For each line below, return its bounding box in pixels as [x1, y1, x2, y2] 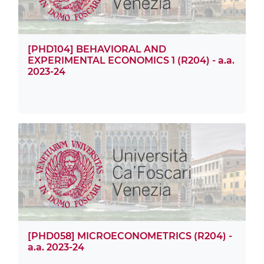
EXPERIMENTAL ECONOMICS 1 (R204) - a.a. [28, 55, 235, 67]
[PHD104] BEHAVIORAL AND [28, 44, 166, 55]
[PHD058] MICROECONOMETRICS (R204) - [28, 230, 232, 242]
